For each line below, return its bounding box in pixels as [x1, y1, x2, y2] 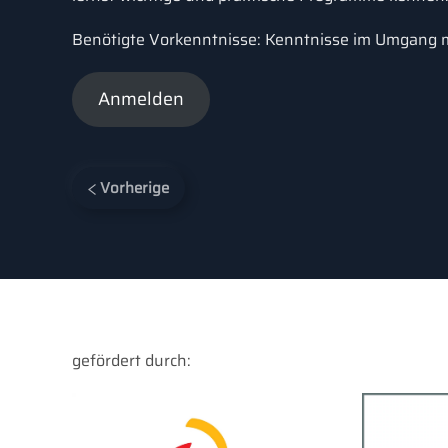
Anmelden [97, 85, 184, 113]
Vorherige [96, 176, 169, 200]
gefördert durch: [72, 348, 191, 373]
